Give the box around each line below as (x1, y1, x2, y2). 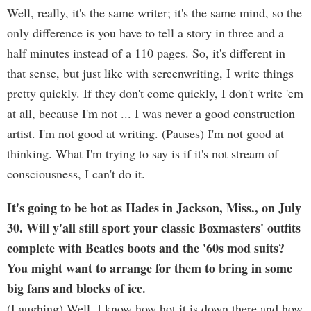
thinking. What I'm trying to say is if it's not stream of (7, 145, 278, 162)
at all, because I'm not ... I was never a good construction (7, 105, 295, 121)
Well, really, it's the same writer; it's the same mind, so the (7, 4, 302, 21)
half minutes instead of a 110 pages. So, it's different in (7, 44, 285, 61)
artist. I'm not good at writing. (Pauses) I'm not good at (7, 125, 284, 142)
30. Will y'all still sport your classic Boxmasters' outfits (7, 219, 301, 237)
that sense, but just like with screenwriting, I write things (7, 65, 294, 81)
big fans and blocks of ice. (7, 279, 146, 297)
